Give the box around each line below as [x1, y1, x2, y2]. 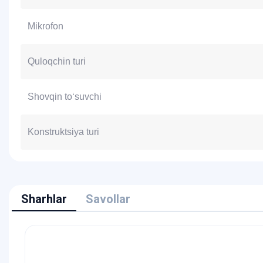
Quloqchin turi [28, 56, 86, 66]
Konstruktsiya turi [28, 127, 99, 137]
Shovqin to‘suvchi [28, 92, 102, 102]
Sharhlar [21, 192, 67, 206]
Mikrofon [28, 21, 63, 31]
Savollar [86, 192, 130, 206]
